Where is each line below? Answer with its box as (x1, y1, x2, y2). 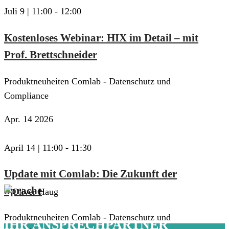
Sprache (4, 184, 42, 197)
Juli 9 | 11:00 (4, 6, 52, 17)
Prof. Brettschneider (4, 48, 97, 61)
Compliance (4, 90, 49, 101)
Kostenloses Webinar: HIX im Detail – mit (4, 31, 198, 44)
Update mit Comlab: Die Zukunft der (4, 167, 177, 180)
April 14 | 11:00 (4, 142, 63, 153)
